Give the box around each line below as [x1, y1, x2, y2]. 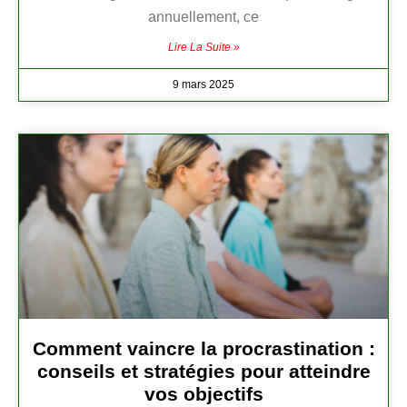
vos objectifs [144, 383, 263, 405]
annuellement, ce [148, 9, 259, 25]
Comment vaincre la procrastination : [32, 338, 375, 360]
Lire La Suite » [167, 41, 240, 55]
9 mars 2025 [173, 78, 234, 92]
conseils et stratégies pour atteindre [36, 361, 371, 382]
